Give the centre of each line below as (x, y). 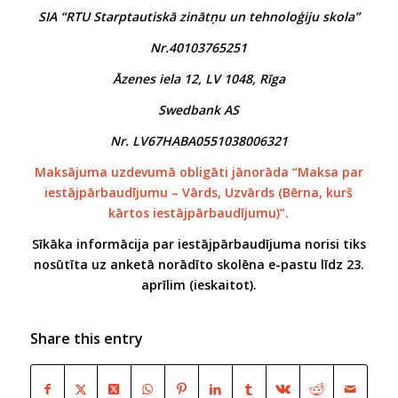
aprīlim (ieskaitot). (199, 284)
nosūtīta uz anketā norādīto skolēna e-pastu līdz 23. (199, 264)
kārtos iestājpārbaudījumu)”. (199, 212)
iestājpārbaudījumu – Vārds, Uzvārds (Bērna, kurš (199, 192)
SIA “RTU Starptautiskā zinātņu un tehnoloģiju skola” (199, 17)
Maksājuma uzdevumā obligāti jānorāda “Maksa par (199, 171)
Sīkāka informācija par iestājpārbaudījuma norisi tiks (199, 243)
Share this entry (86, 339)
